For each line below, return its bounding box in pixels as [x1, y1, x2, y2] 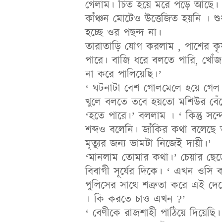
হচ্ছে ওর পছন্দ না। [85, 25, 162, 41]
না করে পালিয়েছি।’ [85, 66, 162, 82]
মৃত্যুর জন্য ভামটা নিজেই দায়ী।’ [85, 136, 211, 152]
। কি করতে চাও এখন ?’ [85, 191, 185, 207]
